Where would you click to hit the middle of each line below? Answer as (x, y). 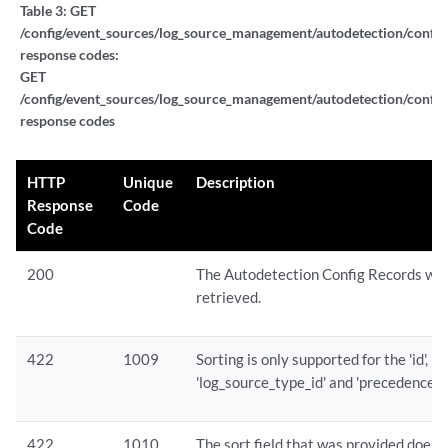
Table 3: (45, 10)
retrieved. (229, 297)
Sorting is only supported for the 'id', (312, 359)
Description (236, 182)
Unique (148, 182)
